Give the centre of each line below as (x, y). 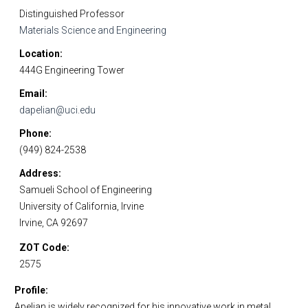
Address (39, 173)
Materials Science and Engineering (93, 30)
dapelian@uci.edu (57, 110)
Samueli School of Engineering (86, 190)
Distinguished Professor (72, 14)
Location (40, 54)
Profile (30, 290)
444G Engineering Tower (72, 70)
